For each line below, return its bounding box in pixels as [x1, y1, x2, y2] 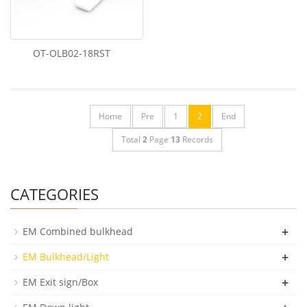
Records [180, 134, 213, 145]
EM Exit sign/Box [23, 275, 98, 288]
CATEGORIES [10, 184, 99, 204]
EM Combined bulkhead [23, 225, 133, 238]
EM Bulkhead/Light [23, 250, 109, 263]
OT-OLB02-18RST [33, 47, 110, 60]
